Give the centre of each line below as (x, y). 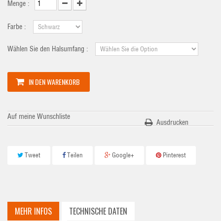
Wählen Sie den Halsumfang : (49, 49)
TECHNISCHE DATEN (98, 211)
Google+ (122, 155)
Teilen (74, 155)
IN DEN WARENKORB (54, 82)
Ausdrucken (173, 122)
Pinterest (174, 155)
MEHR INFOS (33, 211)
